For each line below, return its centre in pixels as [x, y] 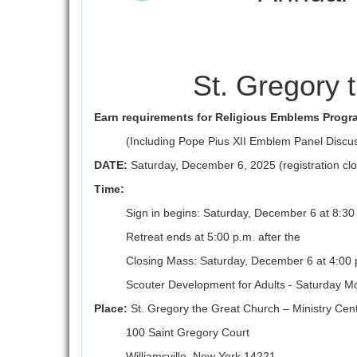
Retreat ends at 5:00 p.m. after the [213, 237]
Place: [111, 308]
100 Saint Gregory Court [188, 332]
